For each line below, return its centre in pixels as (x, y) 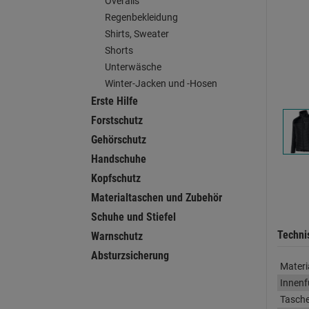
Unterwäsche (133, 67)
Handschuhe (119, 159)
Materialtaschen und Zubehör (157, 198)
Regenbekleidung (141, 17)
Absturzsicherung (130, 256)
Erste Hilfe (114, 101)
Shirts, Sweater (137, 34)
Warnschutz (117, 236)
